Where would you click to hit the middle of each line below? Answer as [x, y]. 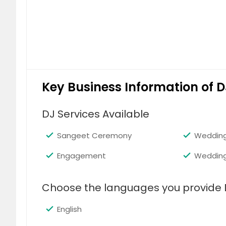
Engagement [81, 156]
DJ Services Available [96, 114]
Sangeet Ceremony [94, 135]
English [69, 209]
